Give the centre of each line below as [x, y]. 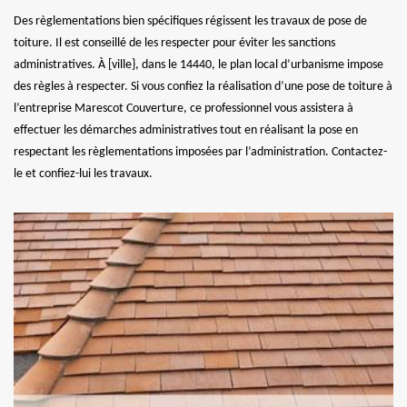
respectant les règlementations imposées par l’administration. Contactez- [200, 152]
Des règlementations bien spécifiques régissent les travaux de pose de [190, 21]
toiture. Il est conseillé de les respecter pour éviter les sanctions [174, 43]
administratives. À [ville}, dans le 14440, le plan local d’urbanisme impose [199, 65]
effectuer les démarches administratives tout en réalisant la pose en [186, 130]
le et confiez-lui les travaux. [83, 174]
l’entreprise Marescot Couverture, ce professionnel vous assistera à [184, 108]
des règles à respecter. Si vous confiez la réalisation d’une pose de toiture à [203, 86]
